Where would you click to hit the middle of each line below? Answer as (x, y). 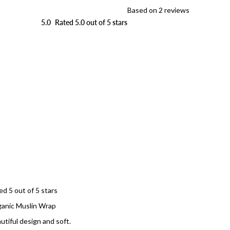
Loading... (115, 138)
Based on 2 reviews (158, 10)
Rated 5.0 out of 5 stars (91, 22)
